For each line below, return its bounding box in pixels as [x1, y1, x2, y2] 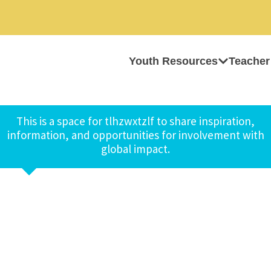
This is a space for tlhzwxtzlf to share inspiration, [16, 114, 255, 128]
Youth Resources [129, 55, 218, 67]
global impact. [101, 142, 170, 156]
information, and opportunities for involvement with [7, 128, 264, 142]
